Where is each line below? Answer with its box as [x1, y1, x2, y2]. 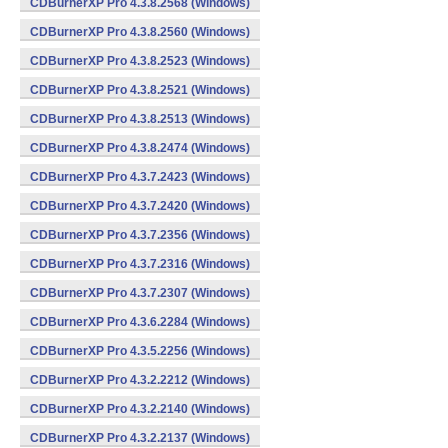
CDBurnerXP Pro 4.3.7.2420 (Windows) [30, 199, 250, 213]
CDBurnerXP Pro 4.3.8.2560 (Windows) [30, 25, 250, 39]
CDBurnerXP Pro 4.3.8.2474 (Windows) [30, 141, 250, 155]
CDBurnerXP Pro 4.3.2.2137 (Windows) [30, 431, 250, 445]
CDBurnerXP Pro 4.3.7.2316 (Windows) [30, 257, 250, 271]
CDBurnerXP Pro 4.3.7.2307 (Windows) [30, 286, 250, 300]
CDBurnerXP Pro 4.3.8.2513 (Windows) [30, 112, 250, 126]
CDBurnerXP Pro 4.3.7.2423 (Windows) [30, 170, 250, 184]
